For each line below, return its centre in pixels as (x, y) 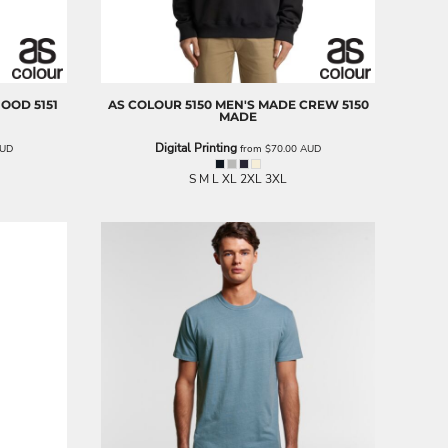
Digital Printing (196, 148)
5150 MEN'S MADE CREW (261, 104)
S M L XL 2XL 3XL (238, 179)
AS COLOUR (144, 104)
